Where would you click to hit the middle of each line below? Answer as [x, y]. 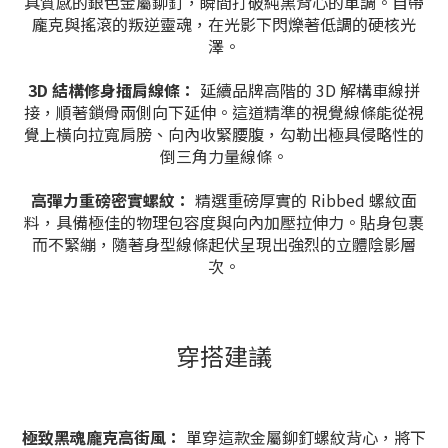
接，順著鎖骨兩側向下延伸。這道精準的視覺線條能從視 [224, 112]
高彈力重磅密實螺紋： [111, 200]
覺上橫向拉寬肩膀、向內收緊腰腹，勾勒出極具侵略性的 [224, 134]
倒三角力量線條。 [224, 156]
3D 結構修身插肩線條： [112, 90]
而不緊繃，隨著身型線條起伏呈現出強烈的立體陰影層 [224, 244]
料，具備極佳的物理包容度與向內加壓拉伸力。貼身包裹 [224, 222]
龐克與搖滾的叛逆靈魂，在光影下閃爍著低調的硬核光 [224, 24]
